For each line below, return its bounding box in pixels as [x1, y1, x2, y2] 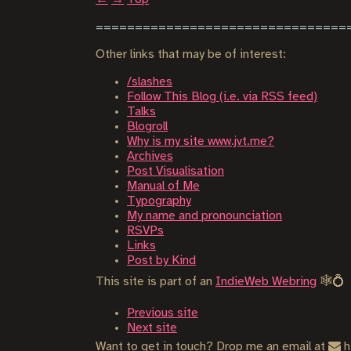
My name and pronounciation [127, 209, 282, 223]
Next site [127, 321, 177, 335]
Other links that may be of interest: [96, 48, 286, 61]
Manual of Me [127, 179, 200, 193]
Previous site [127, 306, 198, 320]
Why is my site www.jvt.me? [127, 135, 274, 148]
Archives [127, 150, 173, 163]
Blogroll [127, 120, 168, 133]
